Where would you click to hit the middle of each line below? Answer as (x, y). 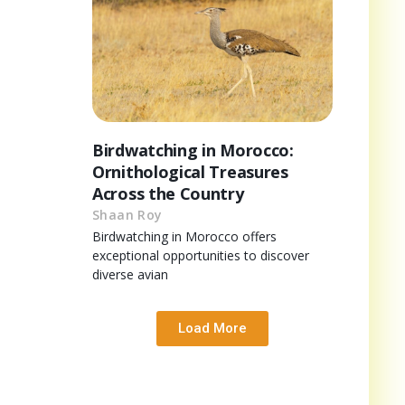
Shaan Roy (127, 214)
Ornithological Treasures (190, 171)
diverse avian (130, 274)
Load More (212, 328)
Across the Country (168, 193)
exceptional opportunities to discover (201, 255)
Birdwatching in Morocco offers (184, 236)
